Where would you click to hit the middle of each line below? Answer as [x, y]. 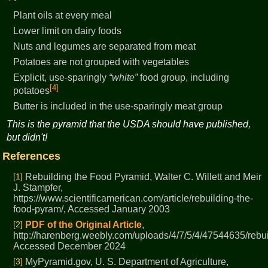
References [31, 156]
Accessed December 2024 [70, 246]
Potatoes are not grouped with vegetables [101, 62]
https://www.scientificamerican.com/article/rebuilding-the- [133, 199]
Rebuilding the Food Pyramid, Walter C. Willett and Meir [142, 177]
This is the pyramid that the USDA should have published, [129, 124]
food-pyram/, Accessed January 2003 [92, 209]
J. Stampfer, [38, 188]
